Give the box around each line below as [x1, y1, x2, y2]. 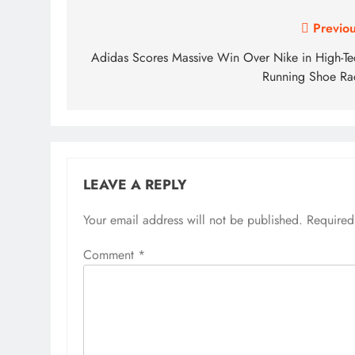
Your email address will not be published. [83, 211, 303, 229]
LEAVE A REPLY [83, 174, 187, 195]
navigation [82, 47, 175, 74]
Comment [83, 246, 138, 264]
